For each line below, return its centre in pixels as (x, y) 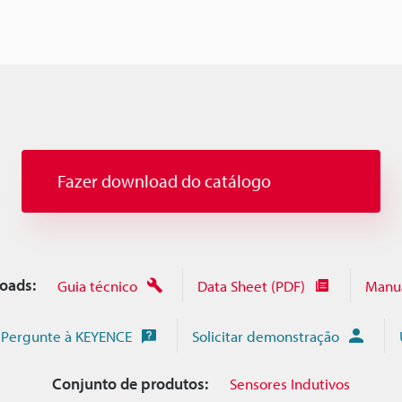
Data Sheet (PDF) (251, 285)
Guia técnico (97, 285)
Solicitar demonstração (266, 336)
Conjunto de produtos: (130, 383)
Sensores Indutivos (290, 384)
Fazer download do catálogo (164, 180)
